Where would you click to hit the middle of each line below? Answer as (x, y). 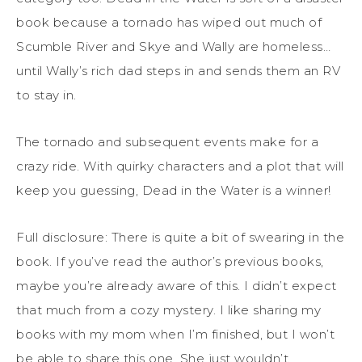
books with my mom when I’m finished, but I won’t (175, 334)
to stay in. (46, 95)
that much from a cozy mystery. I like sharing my (168, 309)
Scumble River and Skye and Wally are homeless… (173, 46)
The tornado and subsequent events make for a (167, 141)
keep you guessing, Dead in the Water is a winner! (174, 190)
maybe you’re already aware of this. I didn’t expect (177, 285)
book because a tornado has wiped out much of (169, 22)
